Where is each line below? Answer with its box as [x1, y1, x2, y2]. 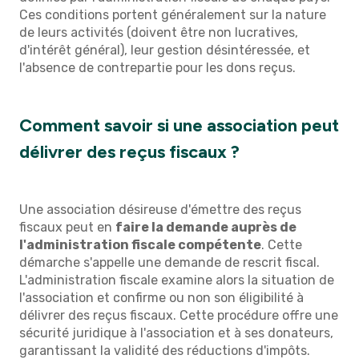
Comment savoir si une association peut [19, 115, 339, 137]
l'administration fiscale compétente [19, 236, 261, 252]
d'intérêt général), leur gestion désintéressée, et [19, 42, 310, 58]
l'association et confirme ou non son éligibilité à [19, 289, 304, 305]
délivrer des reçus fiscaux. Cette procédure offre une [19, 307, 338, 323]
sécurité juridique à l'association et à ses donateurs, [19, 325, 333, 341]
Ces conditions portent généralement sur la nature [19, 6, 326, 22]
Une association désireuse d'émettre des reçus [19, 201, 301, 217]
